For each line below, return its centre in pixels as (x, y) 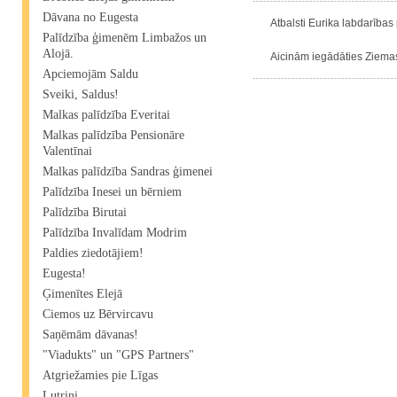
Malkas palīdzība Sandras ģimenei (128, 171)
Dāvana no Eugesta (90, 17)
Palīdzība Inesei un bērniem (112, 192)
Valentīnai (67, 151)
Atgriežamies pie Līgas (100, 375)
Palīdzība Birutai (85, 212)
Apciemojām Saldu (90, 74)
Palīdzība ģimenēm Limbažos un (125, 38)
